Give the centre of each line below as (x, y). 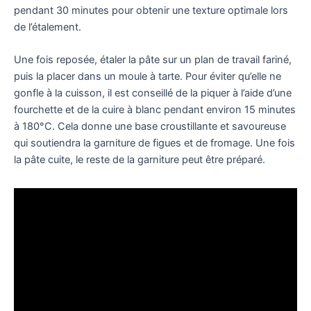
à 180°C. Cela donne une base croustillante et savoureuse (150, 127)
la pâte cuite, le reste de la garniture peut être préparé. (140, 160)
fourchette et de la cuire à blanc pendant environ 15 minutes (155, 110)
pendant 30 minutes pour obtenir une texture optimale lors (151, 10)
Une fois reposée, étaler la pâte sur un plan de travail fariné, (153, 60)
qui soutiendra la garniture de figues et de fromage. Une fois (154, 143)
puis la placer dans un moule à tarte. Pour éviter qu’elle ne (148, 77)
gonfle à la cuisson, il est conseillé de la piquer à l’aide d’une (153, 93)
